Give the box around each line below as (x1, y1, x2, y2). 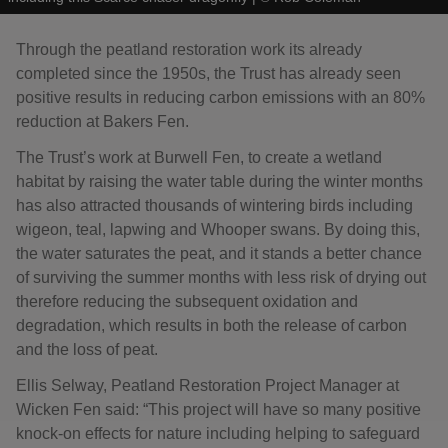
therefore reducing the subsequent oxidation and (16, 293, 358, 311)
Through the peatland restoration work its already (16, 41, 362, 59)
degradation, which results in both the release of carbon (16, 317, 407, 335)
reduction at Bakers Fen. (16, 113, 189, 131)
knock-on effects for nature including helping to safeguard (16, 425, 420, 443)
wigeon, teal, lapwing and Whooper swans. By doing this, (16, 221, 420, 239)
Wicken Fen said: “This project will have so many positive (16, 401, 421, 419)
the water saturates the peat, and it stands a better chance (16, 245, 422, 263)
